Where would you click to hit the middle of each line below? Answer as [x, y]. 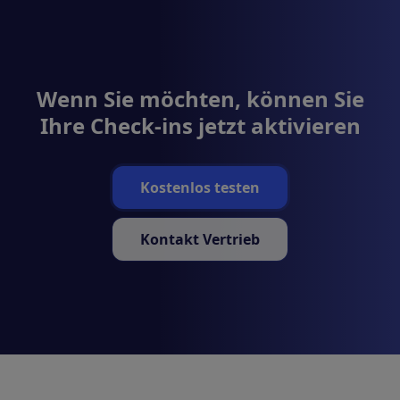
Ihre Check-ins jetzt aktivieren [200, 125]
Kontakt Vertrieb [200, 239]
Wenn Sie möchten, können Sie [200, 98]
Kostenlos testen [200, 187]
